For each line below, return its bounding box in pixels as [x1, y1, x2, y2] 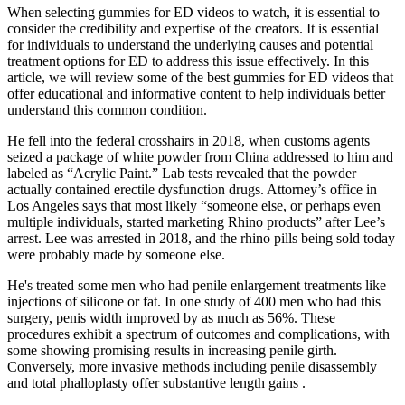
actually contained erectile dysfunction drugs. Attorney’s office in [7, 181, 377, 197]
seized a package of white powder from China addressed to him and [7, 148, 393, 165]
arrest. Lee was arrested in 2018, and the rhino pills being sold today [7, 230, 395, 246]
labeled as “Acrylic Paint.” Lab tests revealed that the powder [7, 165, 356, 181]
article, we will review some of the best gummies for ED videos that [7, 69, 393, 85]
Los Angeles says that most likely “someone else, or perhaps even [7, 197, 381, 213]
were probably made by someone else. [7, 246, 225, 262]
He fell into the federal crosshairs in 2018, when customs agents [7, 132, 370, 148]
